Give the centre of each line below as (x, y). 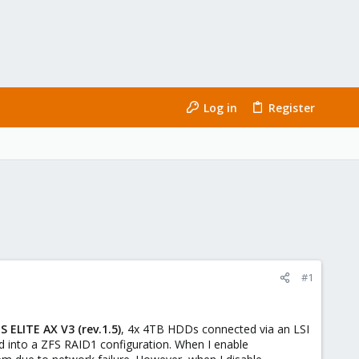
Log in (220, 107)
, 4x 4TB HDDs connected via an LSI (215, 329)
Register (292, 107)
